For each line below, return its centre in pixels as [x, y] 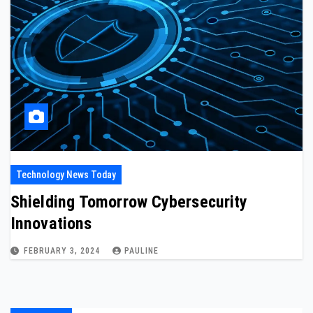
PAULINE [141, 251]
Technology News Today [66, 175]
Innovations [51, 224]
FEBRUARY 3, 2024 [63, 251]
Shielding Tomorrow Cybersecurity [129, 202]
